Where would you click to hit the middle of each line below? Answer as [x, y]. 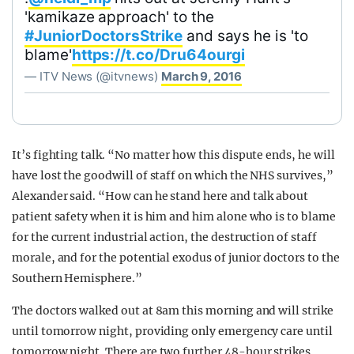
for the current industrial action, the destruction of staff [164, 237]
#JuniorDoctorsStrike [104, 36]
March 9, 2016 [201, 76]
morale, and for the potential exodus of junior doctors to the [176, 257]
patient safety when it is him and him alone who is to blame [174, 216]
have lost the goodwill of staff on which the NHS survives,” [173, 175]
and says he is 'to [245, 36]
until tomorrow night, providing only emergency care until [172, 331]
